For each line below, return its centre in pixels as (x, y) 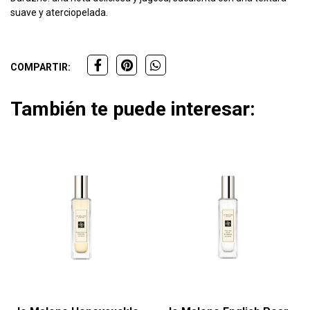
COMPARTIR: (40, 67)
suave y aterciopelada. (59, 13)
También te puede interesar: (133, 109)
